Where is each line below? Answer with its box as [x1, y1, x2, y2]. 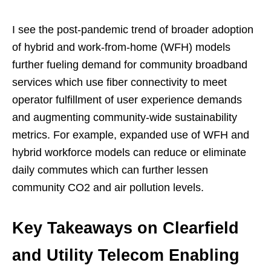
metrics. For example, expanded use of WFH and [12, 129, 249, 142]
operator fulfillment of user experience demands [12, 94, 242, 106]
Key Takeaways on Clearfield [12, 219, 239, 238]
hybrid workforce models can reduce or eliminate [12, 146, 246, 159]
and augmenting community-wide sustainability [12, 111, 237, 124]
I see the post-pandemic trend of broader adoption [12, 24, 253, 36]
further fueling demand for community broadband [12, 59, 247, 71]
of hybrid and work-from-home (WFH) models [12, 41, 230, 54]
